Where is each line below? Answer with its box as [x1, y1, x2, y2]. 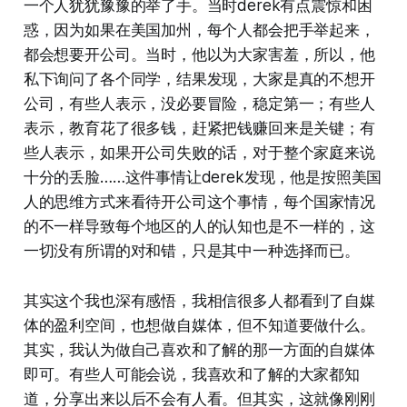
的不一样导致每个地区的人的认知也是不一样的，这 [23, 216, 375, 235]
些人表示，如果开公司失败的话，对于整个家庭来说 [23, 143, 375, 162]
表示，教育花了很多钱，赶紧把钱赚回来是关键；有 [23, 118, 375, 137]
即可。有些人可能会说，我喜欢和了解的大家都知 [23, 364, 360, 383]
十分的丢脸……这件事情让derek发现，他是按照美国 [23, 167, 382, 186]
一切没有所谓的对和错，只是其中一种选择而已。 [23, 241, 360, 260]
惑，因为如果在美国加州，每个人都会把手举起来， [23, 20, 375, 39]
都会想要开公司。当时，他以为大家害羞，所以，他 [23, 45, 375, 64]
